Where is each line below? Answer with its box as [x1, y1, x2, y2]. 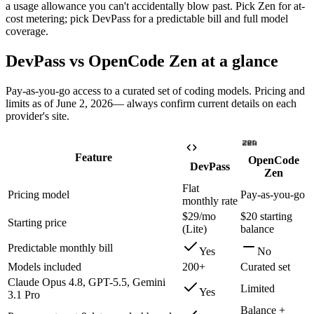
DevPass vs [6, 51, 88, 70]
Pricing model [8, 188, 69, 200]
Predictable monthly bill [8, 241, 113, 254]
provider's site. [6, 109, 69, 122]
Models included [8, 260, 81, 273]
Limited [240, 282, 275, 294]
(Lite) [182, 222, 207, 235]
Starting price [8, 216, 67, 228]
